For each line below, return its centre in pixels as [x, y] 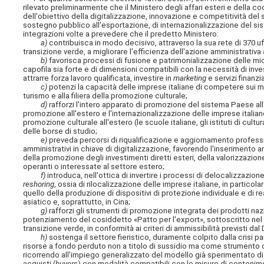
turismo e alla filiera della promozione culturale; [105, 96]
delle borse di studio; [60, 131]
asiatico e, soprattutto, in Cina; [77, 202]
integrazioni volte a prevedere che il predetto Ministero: [121, 34]
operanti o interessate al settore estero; [94, 167]
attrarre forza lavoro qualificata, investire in [98, 78]
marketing [190, 78]
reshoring [39, 184]
